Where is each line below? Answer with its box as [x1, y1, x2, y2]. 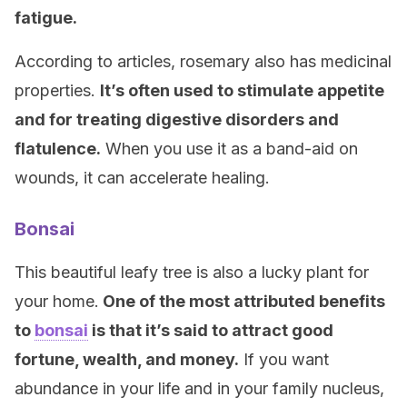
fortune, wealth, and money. [15, 350, 239, 369]
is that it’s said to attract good [88, 321, 333, 340]
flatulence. [15, 139, 101, 158]
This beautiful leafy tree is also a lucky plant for [15, 263, 369, 282]
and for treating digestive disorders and [15, 110, 339, 129]
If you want [239, 350, 329, 369]
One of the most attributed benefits [99, 292, 385, 311]
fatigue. [15, 8, 77, 27]
